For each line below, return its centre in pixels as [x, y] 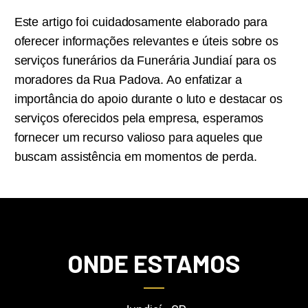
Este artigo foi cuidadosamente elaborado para [141, 22]
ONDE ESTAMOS [154, 263]
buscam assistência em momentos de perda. [135, 157]
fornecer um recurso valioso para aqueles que [139, 138]
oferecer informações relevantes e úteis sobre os [146, 42]
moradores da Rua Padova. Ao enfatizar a [128, 80]
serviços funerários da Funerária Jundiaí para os [145, 61]
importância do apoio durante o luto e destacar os [148, 99]
